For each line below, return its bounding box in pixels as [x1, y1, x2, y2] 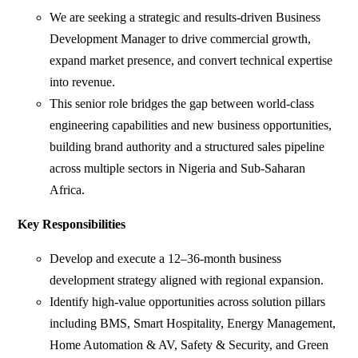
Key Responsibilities [18, 217, 126, 232]
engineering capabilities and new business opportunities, [50, 118, 332, 133]
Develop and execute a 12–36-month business [50, 252, 282, 266]
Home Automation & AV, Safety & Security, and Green [50, 338, 329, 352]
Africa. [50, 183, 86, 197]
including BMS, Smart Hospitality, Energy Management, [50, 316, 336, 331]
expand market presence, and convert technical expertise [50, 54, 333, 68]
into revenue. [50, 75, 116, 89]
